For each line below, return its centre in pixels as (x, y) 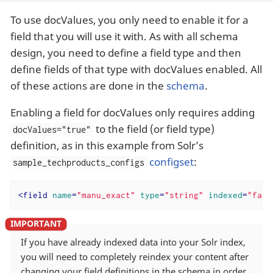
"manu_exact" (106, 195)
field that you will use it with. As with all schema (124, 37)
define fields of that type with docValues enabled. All (136, 69)
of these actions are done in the (88, 86)
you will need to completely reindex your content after (135, 256)
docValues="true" (52, 130)
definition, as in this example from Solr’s (107, 146)
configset (172, 162)
